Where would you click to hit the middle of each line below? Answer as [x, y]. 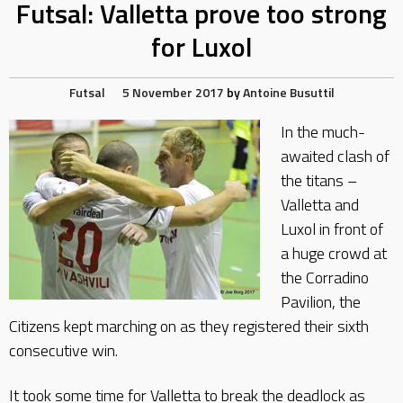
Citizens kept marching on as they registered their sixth [189, 326]
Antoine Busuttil [288, 92]
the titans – [318, 180]
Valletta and [319, 205]
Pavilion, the [320, 302]
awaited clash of [335, 156]
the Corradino [324, 278]
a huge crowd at [333, 253]
